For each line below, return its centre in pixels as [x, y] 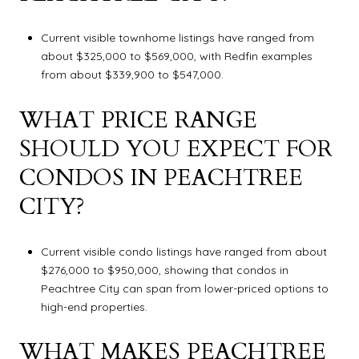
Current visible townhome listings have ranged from [177, 38]
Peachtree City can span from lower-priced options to [184, 288]
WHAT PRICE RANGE [138, 120]
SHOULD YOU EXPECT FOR [176, 149]
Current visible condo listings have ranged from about [184, 251]
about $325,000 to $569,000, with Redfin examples [176, 56]
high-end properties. [94, 307]
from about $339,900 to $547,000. [132, 75]
